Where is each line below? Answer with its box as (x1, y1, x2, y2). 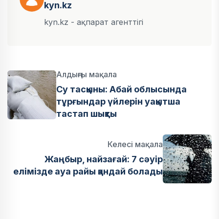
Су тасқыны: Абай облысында (56, 84, 187, 94)
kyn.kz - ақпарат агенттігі (44, 17, 143, 27)
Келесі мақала (108, 139, 163, 149)
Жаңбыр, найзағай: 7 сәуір (44, 153, 163, 164)
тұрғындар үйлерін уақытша (56, 96, 180, 107)
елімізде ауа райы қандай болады (13, 166, 163, 176)
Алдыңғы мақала (56, 69, 117, 79)
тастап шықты (56, 108, 117, 119)
